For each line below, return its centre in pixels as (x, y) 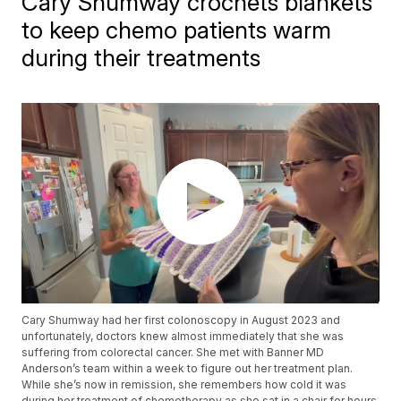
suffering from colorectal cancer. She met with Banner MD (173, 353)
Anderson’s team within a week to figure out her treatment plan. (188, 369)
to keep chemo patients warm (177, 30)
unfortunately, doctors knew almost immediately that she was (183, 337)
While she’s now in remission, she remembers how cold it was (184, 385)
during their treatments (141, 58)
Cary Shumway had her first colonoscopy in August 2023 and (181, 320)
